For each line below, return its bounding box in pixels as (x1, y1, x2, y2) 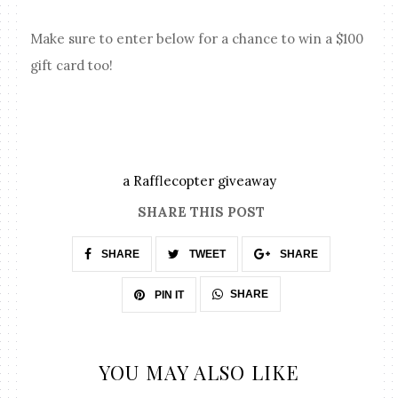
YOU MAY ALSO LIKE (99, 358, 299, 386)
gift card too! (30, 57, 114, 75)
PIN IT (152, 288, 184, 301)
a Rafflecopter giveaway (122, 171, 276, 189)
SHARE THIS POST (138, 203, 265, 220)
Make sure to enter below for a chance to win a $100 (30, 30, 364, 48)
